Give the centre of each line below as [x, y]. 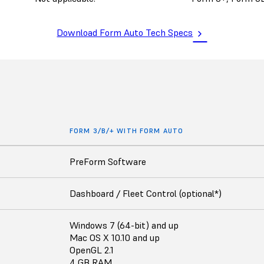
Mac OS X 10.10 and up [115, 237]
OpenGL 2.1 [92, 250]
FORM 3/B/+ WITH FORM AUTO [126, 131]
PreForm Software [108, 161]
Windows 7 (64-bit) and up [124, 225]
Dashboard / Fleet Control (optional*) [146, 193]
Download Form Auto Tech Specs [125, 32]
